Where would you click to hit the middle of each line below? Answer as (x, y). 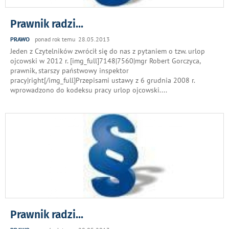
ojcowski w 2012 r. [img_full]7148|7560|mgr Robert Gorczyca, (105, 61)
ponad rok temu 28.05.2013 (72, 39)
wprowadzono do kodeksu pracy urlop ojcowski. (86, 90)
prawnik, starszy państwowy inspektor (70, 71)
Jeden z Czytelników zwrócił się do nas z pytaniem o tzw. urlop (108, 51)
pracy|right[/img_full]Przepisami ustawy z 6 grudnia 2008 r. (102, 80)
